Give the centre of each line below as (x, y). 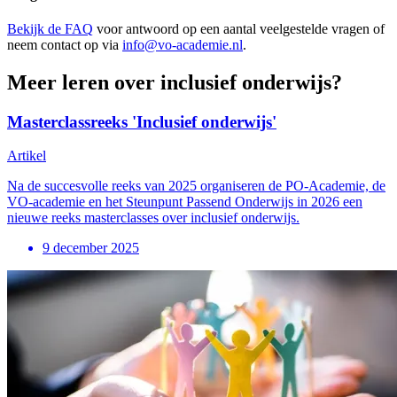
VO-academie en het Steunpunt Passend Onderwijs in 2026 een (185, 202)
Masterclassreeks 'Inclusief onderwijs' (142, 121)
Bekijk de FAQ (50, 28)
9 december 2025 (91, 248)
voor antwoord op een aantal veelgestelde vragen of (239, 28)
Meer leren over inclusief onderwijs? (175, 82)
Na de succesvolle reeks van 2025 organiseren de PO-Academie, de (196, 186)
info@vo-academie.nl (183, 44)
